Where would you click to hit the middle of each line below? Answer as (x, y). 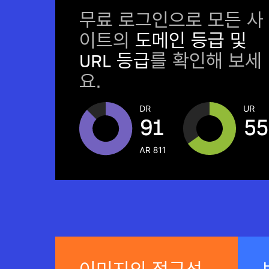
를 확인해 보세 (206, 62)
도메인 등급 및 (191, 41)
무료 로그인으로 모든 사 (171, 21)
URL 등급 (115, 62)
